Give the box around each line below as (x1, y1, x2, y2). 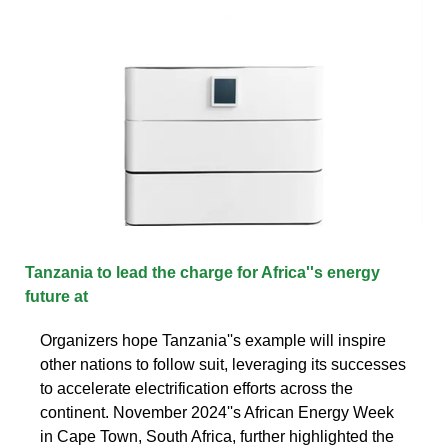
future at (25, 287, 88, 305)
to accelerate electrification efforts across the (40, 379, 353, 397)
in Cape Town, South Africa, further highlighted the (40, 427, 394, 445)
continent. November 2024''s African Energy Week (40, 403, 394, 421)
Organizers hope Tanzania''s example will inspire (40, 331, 386, 349)
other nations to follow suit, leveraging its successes (40, 355, 406, 373)
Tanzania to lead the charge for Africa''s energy (25, 263, 380, 281)
